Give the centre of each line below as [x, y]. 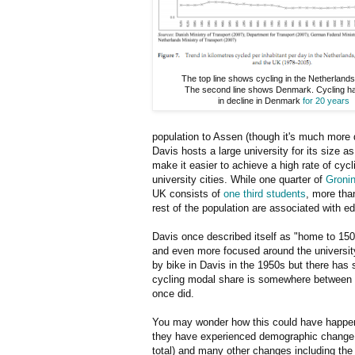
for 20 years [326, 100]
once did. [173, 293]
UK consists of [188, 193]
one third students [265, 193]
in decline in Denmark [260, 100]
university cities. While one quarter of [239, 179]
